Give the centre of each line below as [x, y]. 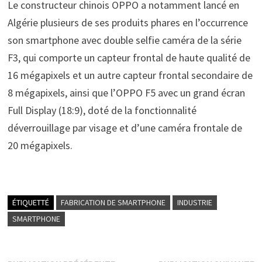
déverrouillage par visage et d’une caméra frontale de [125, 128]
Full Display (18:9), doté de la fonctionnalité [102, 111]
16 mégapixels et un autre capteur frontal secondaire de [130, 75]
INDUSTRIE [194, 203]
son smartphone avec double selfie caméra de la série [124, 40]
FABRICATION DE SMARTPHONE [113, 203]
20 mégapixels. [40, 146]
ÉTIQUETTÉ [30, 203]
